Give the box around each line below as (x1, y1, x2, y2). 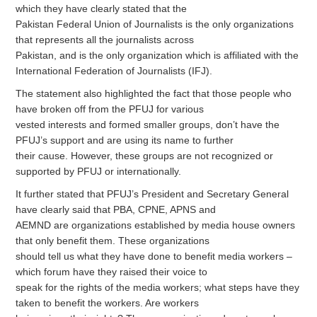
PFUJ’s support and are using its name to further (16, 134, 234, 146)
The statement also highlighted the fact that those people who (16, 87, 292, 99)
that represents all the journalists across (16, 33, 195, 45)
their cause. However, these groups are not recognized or (16, 149, 274, 161)
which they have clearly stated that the (16, 2, 188, 14)
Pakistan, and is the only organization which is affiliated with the (16, 49, 299, 61)
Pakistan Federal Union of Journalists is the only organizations (16, 18, 294, 30)
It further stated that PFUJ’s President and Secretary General (16, 188, 289, 200)
